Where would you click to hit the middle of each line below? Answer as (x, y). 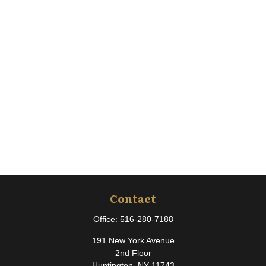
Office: (106, 219)
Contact (133, 199)
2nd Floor (133, 253)
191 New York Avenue (133, 240)
